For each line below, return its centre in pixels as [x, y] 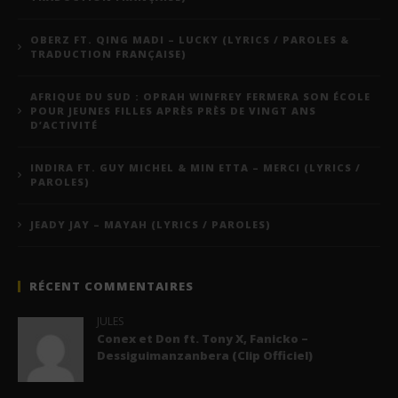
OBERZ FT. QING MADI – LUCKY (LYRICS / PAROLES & [190, 39]
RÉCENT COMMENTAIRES [111, 286]
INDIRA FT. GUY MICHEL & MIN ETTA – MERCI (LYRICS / [195, 167]
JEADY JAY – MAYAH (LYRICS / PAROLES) [151, 224]
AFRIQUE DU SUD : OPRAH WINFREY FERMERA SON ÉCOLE [200, 96]
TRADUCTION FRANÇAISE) [108, 53]
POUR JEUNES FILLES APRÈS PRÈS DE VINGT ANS [173, 110]
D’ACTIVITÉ [64, 124]
